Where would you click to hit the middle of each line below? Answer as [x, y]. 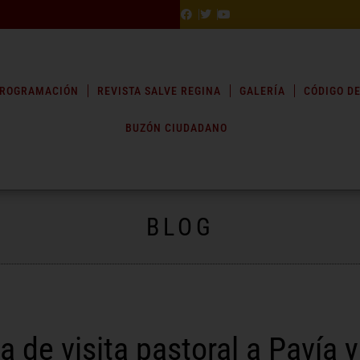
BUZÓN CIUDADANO [176, 128]
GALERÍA [262, 91]
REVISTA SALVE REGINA [160, 91]
